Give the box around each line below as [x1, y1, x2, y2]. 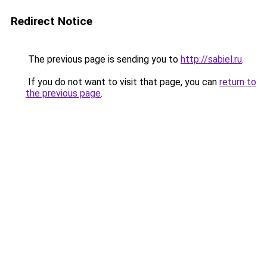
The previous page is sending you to [26, 54, 181, 65]
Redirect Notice [11, 14, 92, 28]
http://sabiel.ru [181, 54, 242, 65]
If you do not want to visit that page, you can [26, 76, 219, 88]
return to [219, 76, 256, 88]
